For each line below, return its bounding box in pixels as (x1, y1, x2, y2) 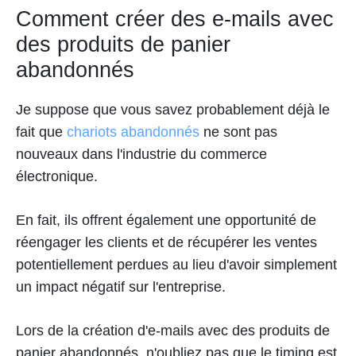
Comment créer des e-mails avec (16, 7, 334, 32)
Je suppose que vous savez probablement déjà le (16, 102, 330, 118)
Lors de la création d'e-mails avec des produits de (16, 323, 330, 339)
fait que (16, 124, 63, 141)
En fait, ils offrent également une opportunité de (16, 212, 316, 229)
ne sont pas (203, 124, 277, 141)
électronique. (16, 168, 102, 185)
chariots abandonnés (63, 124, 203, 141)
